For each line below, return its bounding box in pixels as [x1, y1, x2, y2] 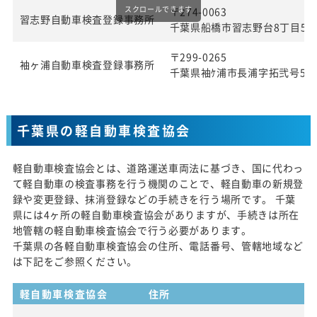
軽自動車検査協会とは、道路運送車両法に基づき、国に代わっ [12, 160, 304, 175]
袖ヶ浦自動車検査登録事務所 [19, 57, 155, 71]
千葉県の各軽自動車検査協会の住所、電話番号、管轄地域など [12, 238, 304, 253]
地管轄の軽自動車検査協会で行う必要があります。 [12, 222, 252, 237]
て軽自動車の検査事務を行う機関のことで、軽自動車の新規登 [12, 175, 304, 190]
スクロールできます [124, 3, 193, 14]
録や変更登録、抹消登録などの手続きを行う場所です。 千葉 [12, 191, 296, 206]
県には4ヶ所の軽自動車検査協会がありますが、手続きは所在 [12, 207, 300, 221]
